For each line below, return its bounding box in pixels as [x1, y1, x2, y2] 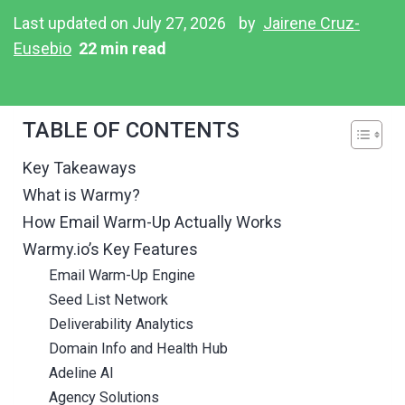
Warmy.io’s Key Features [23, 240, 198, 259]
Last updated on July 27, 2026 [14, 14, 230, 33]
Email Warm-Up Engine [48, 267, 195, 284]
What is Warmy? [23, 185, 140, 204]
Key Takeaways [23, 158, 137, 177]
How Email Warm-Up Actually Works [23, 212, 282, 231]
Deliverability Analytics [48, 316, 193, 333]
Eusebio [14, 39, 71, 58]
